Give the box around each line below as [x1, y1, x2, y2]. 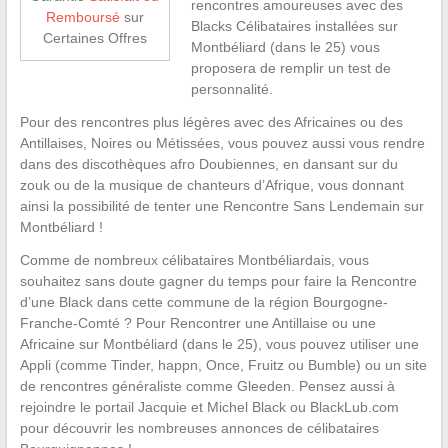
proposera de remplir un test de [190, 59, 391, 76]
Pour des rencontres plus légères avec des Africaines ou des [19, 113, 403, 130]
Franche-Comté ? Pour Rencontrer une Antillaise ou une [19, 314, 376, 331]
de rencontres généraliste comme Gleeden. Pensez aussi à [19, 377, 395, 394]
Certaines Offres [42, 29, 147, 46]
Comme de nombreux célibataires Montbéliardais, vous [19, 251, 369, 268]
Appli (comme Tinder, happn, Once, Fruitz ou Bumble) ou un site [19, 356, 427, 373]
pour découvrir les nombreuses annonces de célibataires [19, 419, 379, 436]
